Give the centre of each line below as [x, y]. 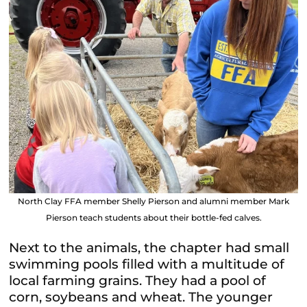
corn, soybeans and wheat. [99, 297]
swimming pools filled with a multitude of [147, 265]
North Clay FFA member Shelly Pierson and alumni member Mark [153, 201]
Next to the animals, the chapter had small [149, 248]
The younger [231, 297]
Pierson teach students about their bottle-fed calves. [153, 218]
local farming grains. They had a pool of [138, 281]
